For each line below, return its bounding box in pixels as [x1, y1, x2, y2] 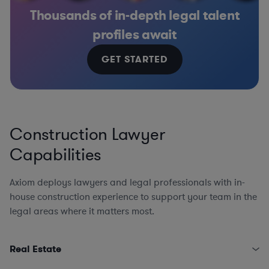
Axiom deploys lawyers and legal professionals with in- [10, 176, 245, 190]
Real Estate [10, 243, 61, 256]
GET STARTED [101, 53, 168, 66]
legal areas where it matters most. [10, 205, 154, 219]
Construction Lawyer [10, 124, 165, 147]
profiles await [92, 26, 177, 44]
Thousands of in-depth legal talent [29, 7, 240, 25]
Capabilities [10, 144, 101, 167]
